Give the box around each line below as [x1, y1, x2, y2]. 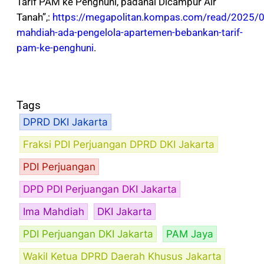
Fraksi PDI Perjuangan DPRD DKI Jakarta [23, 138, 214, 151]
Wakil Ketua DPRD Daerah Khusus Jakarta [23, 250, 222, 263]
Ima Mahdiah [23, 206, 84, 218]
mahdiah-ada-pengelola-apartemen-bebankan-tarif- [16, 26, 243, 38]
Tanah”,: [16, 11, 52, 23]
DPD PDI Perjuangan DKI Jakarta [23, 183, 177, 196]
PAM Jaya [166, 228, 213, 240]
